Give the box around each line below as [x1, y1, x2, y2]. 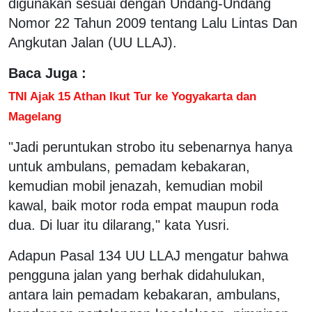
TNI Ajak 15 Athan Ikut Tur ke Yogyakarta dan [8, 88, 256, 103]
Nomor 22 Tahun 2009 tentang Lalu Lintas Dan [8, 15, 297, 31]
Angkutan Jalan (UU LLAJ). [8, 34, 177, 50]
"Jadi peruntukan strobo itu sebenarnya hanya [8, 139, 292, 155]
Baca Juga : [8, 65, 86, 81]
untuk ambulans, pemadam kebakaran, [8, 158, 250, 174]
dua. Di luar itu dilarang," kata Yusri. [8, 217, 230, 233]
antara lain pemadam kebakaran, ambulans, [8, 286, 281, 302]
